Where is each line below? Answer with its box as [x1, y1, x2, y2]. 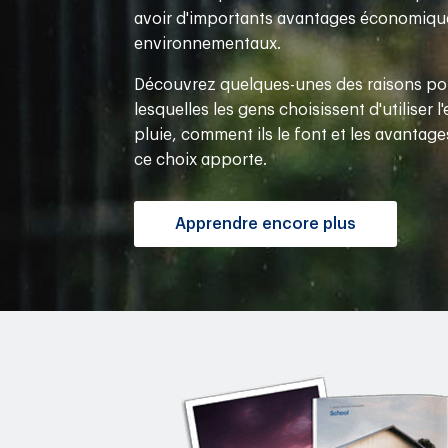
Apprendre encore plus [175, 215, 357, 232]
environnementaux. [134, 35, 282, 52]
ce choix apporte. [134, 151, 268, 168]
